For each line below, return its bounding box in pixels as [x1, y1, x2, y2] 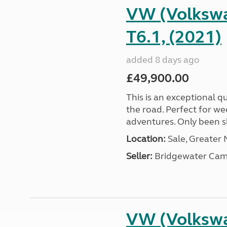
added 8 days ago [126, 54, 200, 65]
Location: [126, 133, 166, 144]
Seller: [126, 150, 153, 162]
